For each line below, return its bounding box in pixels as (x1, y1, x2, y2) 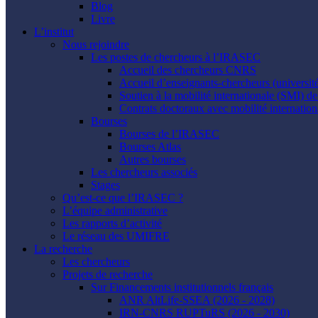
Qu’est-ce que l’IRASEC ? (62, 192, 183, 204)
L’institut (34, 26, 74, 38)
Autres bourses (119, 153, 186, 165)
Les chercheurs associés (91, 166, 197, 178)
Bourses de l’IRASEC (119, 128, 219, 140)
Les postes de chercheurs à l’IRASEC (91, 51, 261, 63)
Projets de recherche (62, 268, 153, 280)
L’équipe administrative (62, 204, 168, 216)
